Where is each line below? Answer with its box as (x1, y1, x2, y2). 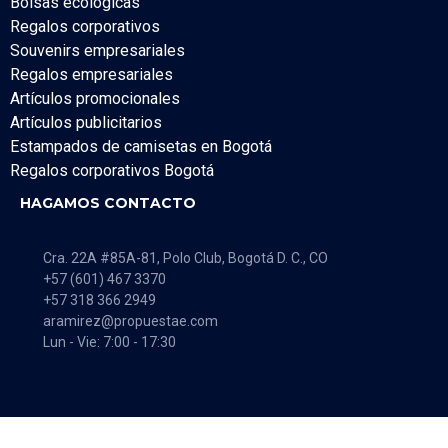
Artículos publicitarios (10, 112, 162, 132)
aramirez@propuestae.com (42, 312, 218, 329)
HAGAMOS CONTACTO (20, 193, 196, 212)
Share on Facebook (40, 418, 190, 439)
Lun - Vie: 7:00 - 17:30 (42, 333, 176, 350)
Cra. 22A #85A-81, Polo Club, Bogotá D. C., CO (42, 249, 328, 266)
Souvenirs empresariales (10, 40, 185, 60)
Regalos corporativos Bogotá (10, 160, 214, 180)
